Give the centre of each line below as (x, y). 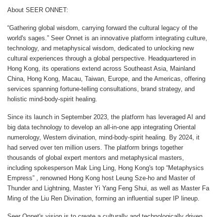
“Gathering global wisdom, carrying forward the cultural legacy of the (102, 28)
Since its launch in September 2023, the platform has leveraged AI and (106, 117)
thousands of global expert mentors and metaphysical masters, (96, 157)
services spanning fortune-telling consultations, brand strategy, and (101, 89)
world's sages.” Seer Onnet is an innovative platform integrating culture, (107, 38)
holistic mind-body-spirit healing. (52, 99)
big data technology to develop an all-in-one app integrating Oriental (101, 127)
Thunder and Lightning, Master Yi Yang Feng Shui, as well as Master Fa (108, 188)
